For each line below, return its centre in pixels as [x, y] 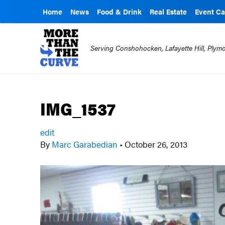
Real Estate [168, 12]
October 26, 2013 [155, 144]
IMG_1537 [78, 108]
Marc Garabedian [85, 144]
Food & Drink [119, 12]
